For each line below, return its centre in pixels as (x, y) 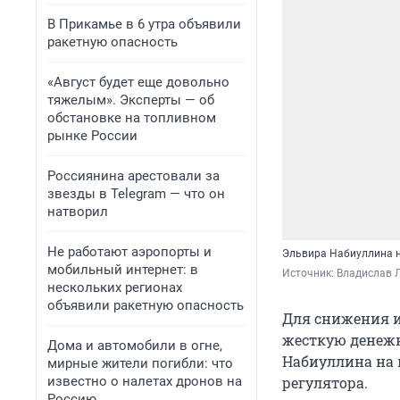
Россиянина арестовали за (133, 176)
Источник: (309, 274)
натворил (78, 212)
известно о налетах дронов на (145, 381)
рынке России (92, 136)
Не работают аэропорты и (129, 252)
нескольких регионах (115, 287)
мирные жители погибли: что (140, 363)
